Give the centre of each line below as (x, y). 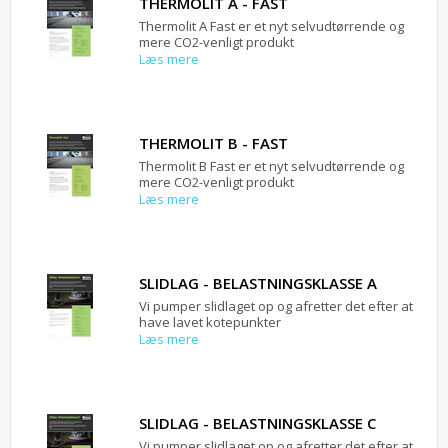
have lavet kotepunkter (210, 321)
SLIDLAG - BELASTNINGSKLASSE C (257, 422)
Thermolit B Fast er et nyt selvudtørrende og (271, 165)
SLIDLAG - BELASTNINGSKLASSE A (258, 282)
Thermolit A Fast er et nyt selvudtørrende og (271, 25)
